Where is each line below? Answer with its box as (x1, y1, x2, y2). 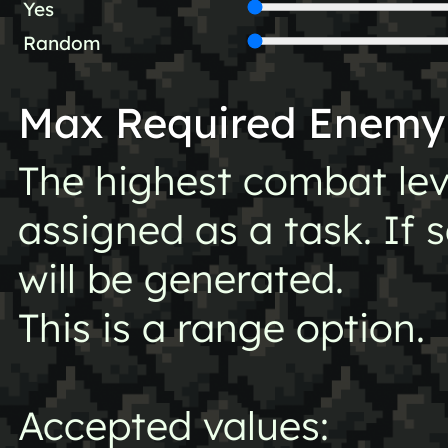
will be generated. (17, 254, 344, 304)
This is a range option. (17, 303, 425, 353)
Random (22, 31, 101, 56)
